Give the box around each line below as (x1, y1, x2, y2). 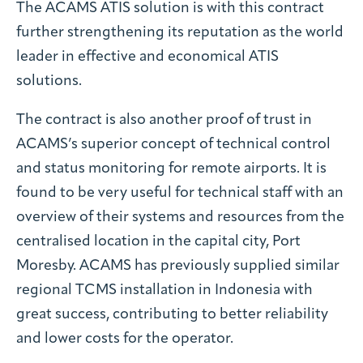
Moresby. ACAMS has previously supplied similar (16, 258, 340, 274)
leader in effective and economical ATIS (16, 49, 279, 65)
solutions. (16, 73, 82, 89)
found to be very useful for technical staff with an (16, 185, 344, 201)
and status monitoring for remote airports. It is (16, 160, 327, 177)
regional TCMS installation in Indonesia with (16, 282, 313, 298)
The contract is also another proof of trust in (16, 112, 312, 128)
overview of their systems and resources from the (16, 209, 344, 225)
